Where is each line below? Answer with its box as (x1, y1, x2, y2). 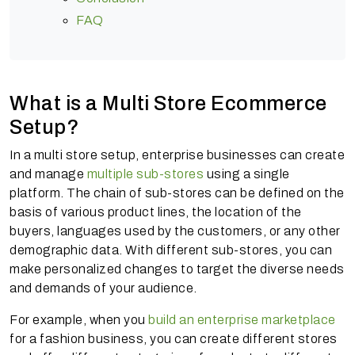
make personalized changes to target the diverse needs (10, 261, 345, 276)
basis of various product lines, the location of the (10, 204, 302, 219)
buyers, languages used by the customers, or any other (10, 223, 341, 238)
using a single (204, 166, 290, 181)
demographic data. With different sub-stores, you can (10, 242, 332, 257)
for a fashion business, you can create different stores (10, 331, 338, 345)
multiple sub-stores (86, 166, 204, 181)
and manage (10, 166, 87, 181)
